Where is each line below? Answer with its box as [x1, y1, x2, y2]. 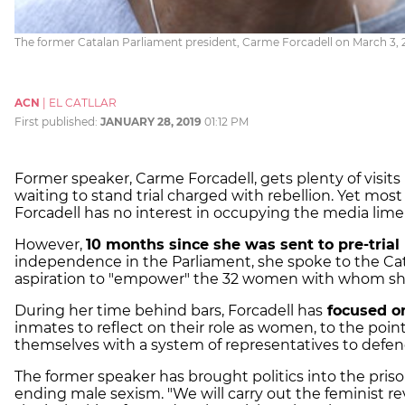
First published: [14, 114, 100, 128]
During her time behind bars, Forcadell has [14, 301, 323, 319]
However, [14, 235, 86, 253]
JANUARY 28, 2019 [100, 114, 202, 128]
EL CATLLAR [49, 95, 117, 109]
